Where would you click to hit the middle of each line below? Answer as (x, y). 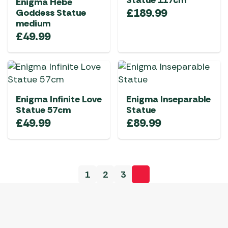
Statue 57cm (43, 110)
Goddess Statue (51, 13)
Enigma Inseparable (168, 99)
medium (33, 23)
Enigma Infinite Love (59, 99)
